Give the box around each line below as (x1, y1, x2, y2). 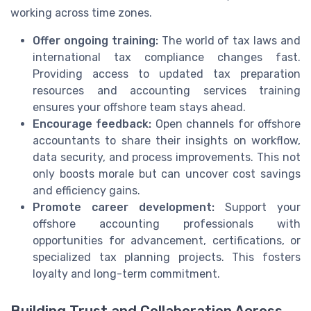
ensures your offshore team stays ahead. (33, 101, 246, 115)
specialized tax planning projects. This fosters (33, 251, 301, 264)
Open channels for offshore (151, 117, 301, 131)
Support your (215, 201, 301, 215)
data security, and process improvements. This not (33, 151, 301, 165)
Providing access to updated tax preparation (33, 67, 301, 81)
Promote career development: (33, 201, 215, 215)
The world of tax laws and (158, 34, 301, 48)
